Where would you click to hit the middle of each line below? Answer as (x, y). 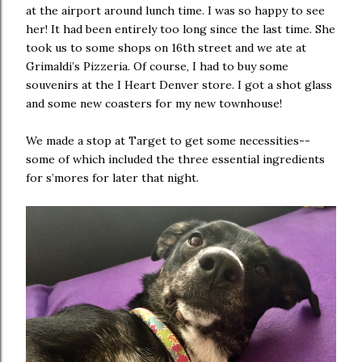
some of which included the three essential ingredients (175, 159)
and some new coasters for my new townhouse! (154, 103)
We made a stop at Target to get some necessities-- (168, 140)
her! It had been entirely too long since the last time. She (181, 29)
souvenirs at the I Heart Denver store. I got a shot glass (179, 84)
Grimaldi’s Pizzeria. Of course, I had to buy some (157, 66)
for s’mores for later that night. (112, 177)
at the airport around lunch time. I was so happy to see (175, 10)
